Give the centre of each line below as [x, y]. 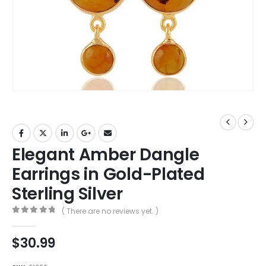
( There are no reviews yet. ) [110, 211]
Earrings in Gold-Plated [108, 174]
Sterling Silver [67, 194]
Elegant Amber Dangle [106, 154]
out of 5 [41, 220]
